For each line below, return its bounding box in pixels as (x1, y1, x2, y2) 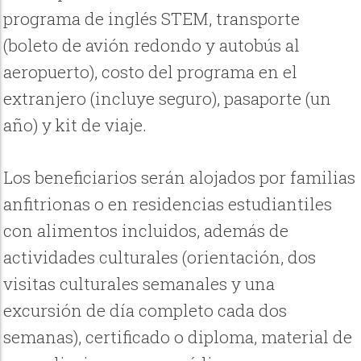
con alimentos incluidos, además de (3, 218, 289, 242)
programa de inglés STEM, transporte (3, 7, 301, 31)
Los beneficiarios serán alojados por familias (3, 165, 356, 189)
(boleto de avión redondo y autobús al (3, 34, 301, 57)
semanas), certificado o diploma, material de (3, 325, 353, 348)
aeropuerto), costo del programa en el (3, 60, 298, 84)
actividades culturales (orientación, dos (3, 245, 317, 268)
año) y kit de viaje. (3, 114, 147, 137)
